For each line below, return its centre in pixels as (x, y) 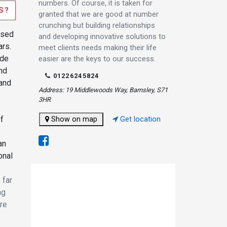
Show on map (73, 119)
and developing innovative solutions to (102, 36)
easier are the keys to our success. (97, 59)
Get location (139, 119)
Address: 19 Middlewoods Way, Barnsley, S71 (103, 90)
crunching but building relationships (97, 25)
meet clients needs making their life (98, 47)
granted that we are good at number (99, 14)
